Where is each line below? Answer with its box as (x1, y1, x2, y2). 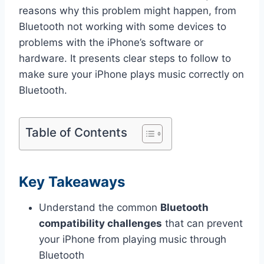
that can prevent (162, 217, 243, 230)
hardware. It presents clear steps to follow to (19, 52, 231, 65)
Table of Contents (25, 125, 127, 140)
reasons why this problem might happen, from (19, 5, 236, 17)
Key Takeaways (19, 173, 125, 191)
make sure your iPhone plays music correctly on (19, 68, 244, 81)
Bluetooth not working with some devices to (19, 21, 226, 33)
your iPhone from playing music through (39, 233, 226, 246)
